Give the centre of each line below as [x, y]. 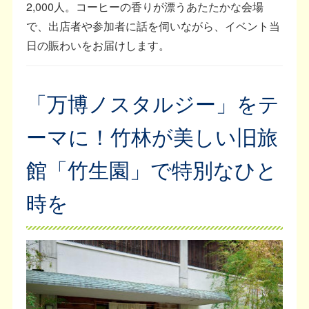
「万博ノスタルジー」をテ [153, 103]
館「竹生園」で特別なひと [152, 170]
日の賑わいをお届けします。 [98, 46]
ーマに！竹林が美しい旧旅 [152, 137]
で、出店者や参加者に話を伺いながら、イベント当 [153, 26]
